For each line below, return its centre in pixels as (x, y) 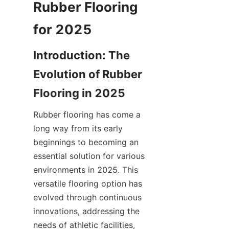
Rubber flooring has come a (87, 114)
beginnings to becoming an (86, 142)
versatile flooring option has (88, 184)
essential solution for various (89, 156)
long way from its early (78, 128)
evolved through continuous (87, 197)
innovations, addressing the (86, 211)
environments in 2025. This (86, 170)
